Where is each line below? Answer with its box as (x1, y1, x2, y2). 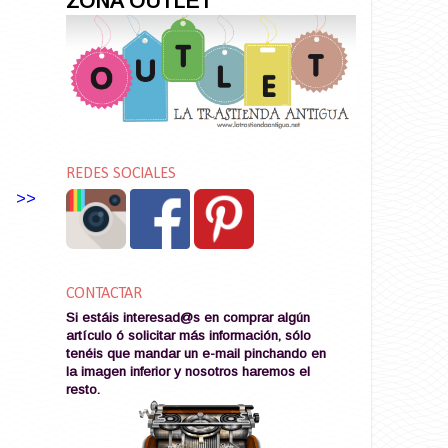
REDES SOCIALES (66, 166, 176, 183)
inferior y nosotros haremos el (130, 363, 310, 379)
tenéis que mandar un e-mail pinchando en (66, 345, 326, 361)
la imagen (66, 363, 130, 379)
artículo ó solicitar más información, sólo (66, 327, 311, 343)
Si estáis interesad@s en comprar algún (66, 309, 310, 325)
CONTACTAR (66, 285, 142, 302)
